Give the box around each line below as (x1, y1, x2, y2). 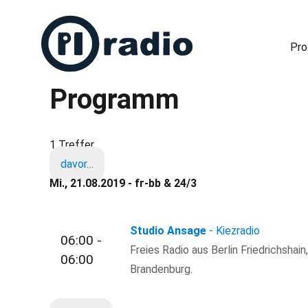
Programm (49, 83, 179, 115)
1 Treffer (49, 138, 94, 151)
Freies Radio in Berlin (41, 87, 124, 97)
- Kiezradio (209, 223, 261, 237)
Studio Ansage (130, 223, 207, 237)
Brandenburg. (130, 262, 193, 276)
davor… (60, 157, 93, 170)
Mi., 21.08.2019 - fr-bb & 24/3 (49, 177, 197, 190)
